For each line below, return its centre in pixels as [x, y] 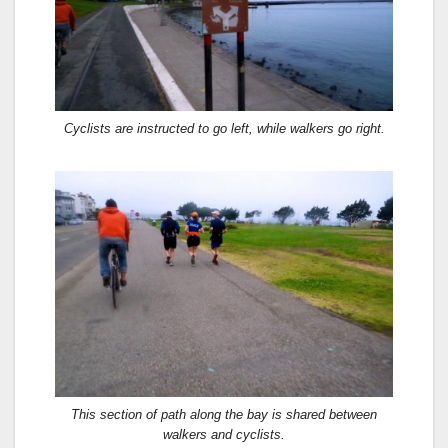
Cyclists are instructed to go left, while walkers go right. [224, 129]
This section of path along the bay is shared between [224, 414]
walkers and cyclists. [224, 434]
